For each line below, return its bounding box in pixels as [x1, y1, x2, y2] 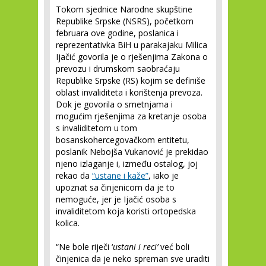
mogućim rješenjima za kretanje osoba [56, 110, 207, 122]
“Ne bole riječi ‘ [56, 241, 113, 252]
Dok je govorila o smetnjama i [56, 99, 173, 110]
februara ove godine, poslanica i [56, 27, 179, 39]
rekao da [56, 170, 92, 181]
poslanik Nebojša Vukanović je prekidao [56, 146, 208, 157]
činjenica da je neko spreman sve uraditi [56, 253, 210, 264]
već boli [158, 241, 189, 252]
